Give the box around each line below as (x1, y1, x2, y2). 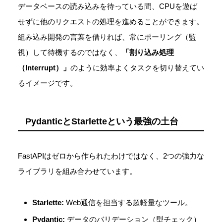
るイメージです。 (18, 79, 77, 88)
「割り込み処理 (122, 48, 174, 57)
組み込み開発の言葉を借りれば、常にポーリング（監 (18, 33, 196, 42)
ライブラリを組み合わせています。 (18, 167, 137, 176)
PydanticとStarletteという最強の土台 (25, 116, 178, 127)
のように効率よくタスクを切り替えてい (70, 63, 204, 72)
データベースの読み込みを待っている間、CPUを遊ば (18, 2, 197, 11)
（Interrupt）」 (18, 63, 70, 72)
